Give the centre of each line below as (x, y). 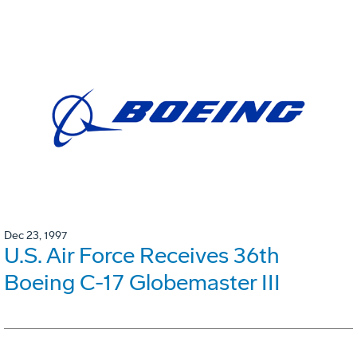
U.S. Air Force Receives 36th (142, 256)
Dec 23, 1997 (35, 236)
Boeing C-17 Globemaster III (142, 283)
